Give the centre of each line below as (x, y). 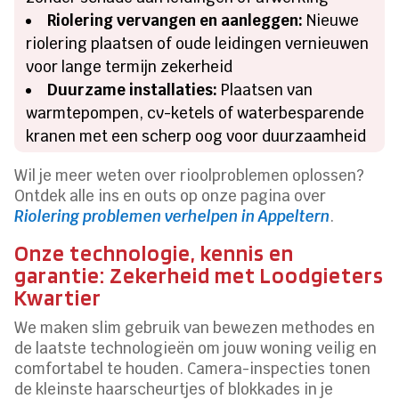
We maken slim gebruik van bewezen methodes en (195, 328)
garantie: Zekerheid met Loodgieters (199, 276)
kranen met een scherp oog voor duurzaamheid (196, 137)
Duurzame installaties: (133, 90)
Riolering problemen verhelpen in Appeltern (172, 217)
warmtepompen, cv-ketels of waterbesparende (195, 114)
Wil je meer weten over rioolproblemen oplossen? (190, 176)
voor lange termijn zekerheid (130, 67)
